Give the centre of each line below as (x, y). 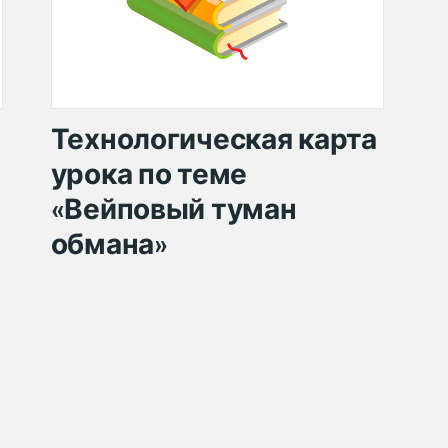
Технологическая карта (213, 138)
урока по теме (149, 173)
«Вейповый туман (173, 208)
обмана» (109, 243)
